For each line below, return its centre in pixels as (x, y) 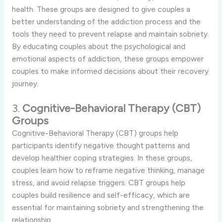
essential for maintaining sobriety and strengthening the (108, 208)
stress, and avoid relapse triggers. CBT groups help (98, 183)
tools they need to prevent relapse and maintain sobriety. (110, 34)
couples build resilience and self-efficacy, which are (101, 195)
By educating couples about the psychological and (98, 47)
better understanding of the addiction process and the (106, 22)
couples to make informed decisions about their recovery (110, 71)
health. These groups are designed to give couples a (101, 9)
